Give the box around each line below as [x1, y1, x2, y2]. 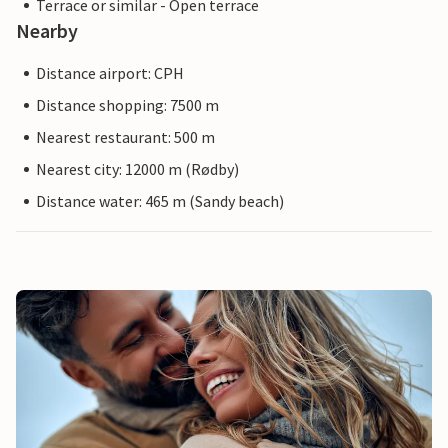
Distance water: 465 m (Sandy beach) [36, 191, 284, 212]
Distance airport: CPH [36, 63, 184, 84]
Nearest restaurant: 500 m [36, 127, 215, 148]
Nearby [16, 18, 78, 44]
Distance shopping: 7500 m [36, 95, 219, 116]
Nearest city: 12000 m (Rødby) [36, 159, 239, 180]
